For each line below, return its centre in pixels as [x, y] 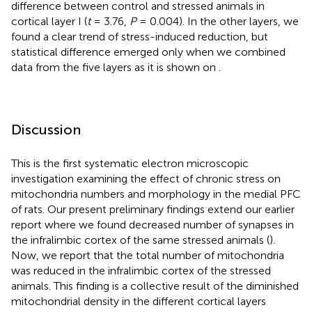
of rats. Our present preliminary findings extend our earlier [153, 209]
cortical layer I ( [49, 21]
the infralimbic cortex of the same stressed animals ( [140, 240]
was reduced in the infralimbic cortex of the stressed [141, 270]
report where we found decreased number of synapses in [153, 224]
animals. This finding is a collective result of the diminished [155, 286]
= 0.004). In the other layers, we [218, 21]
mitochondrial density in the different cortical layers [139, 301]
